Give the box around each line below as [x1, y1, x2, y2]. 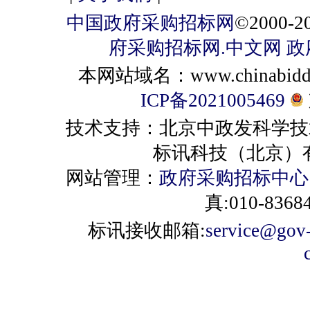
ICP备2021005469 [140, 89, 285, 111]
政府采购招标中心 [159, 167, 309, 188]
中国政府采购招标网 [66, 12, 235, 33]
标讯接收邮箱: [88, 219, 206, 241]
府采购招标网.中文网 [108, 37, 282, 58]
